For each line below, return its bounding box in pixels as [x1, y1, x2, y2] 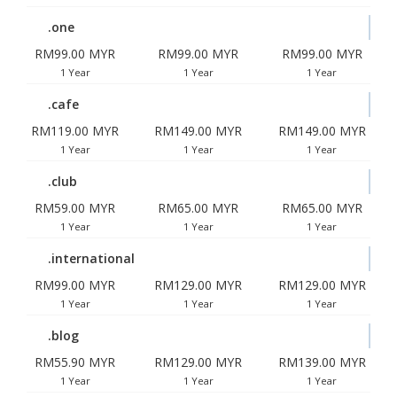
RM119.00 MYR [31, 122, 120, 139]
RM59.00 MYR [35, 199, 116, 216]
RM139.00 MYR [277, 354, 366, 370]
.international [48, 250, 135, 267]
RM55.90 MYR [35, 354, 116, 370]
